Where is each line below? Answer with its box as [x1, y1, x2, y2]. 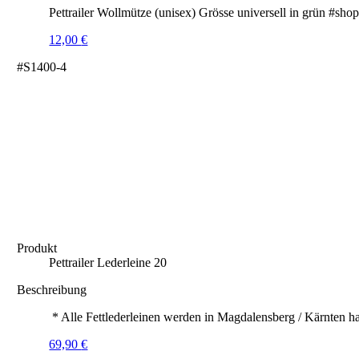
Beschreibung [17, 283, 87, 296]
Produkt [17, 241, 58, 255]
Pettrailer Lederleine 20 [49, 256, 167, 269]
